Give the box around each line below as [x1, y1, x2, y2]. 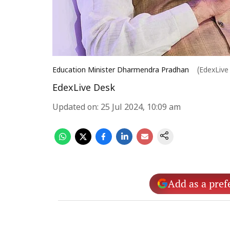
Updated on [52, 103, 97, 113]
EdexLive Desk [52, 83, 115, 94]
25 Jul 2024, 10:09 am [101, 103, 181, 113]
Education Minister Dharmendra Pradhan [52, 66, 191, 75]
